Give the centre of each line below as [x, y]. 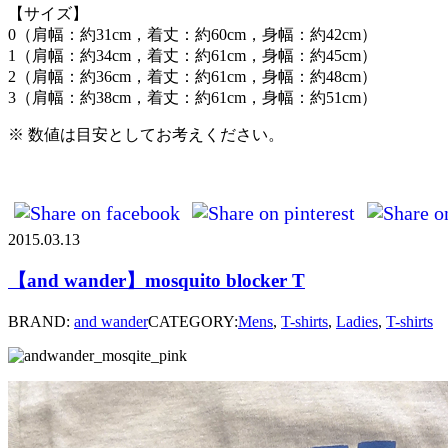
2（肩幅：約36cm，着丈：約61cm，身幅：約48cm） [192, 77]
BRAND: [39, 321]
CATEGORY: [193, 321]
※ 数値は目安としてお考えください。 [146, 135]
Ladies [357, 321]
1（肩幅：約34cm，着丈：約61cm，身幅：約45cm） [192, 56]
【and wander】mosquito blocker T [156, 280]
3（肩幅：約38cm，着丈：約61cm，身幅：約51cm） [192, 98]
